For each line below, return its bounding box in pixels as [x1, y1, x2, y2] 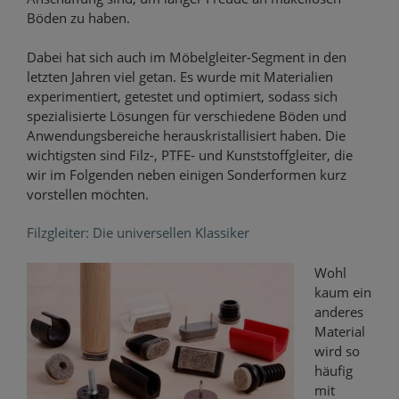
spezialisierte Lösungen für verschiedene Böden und [27, 107, 346, 126]
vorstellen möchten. [27, 185, 149, 204]
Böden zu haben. [27, 8, 130, 27]
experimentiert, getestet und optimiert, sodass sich [27, 87, 338, 106]
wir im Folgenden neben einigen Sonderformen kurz [27, 166, 346, 184]
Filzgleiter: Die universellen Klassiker [27, 223, 249, 241]
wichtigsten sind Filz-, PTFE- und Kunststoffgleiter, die [27, 146, 353, 165]
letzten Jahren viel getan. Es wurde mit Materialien [27, 68, 333, 86]
